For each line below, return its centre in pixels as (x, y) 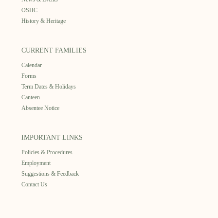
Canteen (31, 97)
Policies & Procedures (47, 152)
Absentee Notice (40, 108)
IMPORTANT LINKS (52, 137)
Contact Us (34, 184)
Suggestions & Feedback (50, 174)
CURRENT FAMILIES (54, 50)
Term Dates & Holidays (49, 87)
